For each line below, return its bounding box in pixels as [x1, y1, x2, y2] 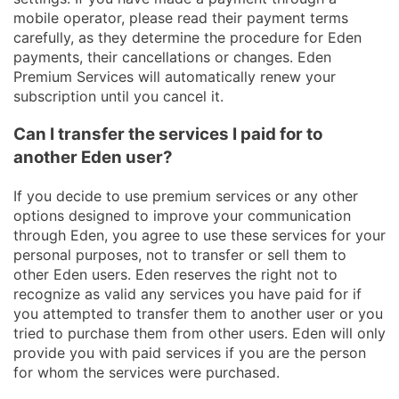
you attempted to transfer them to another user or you [13, 304, 383, 322]
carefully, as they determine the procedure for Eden [13, 28, 362, 47]
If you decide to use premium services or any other [13, 186, 358, 205]
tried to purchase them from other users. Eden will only [13, 323, 386, 342]
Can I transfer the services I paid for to [13, 123, 322, 144]
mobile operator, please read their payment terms [13, 9, 348, 28]
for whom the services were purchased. [13, 362, 280, 381]
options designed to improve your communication [13, 206, 351, 224]
